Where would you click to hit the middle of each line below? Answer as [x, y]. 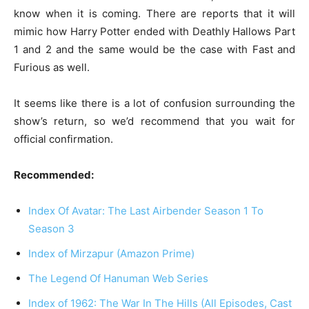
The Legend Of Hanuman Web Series [118, 279]
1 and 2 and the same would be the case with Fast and [154, 50]
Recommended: [54, 175]
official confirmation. [63, 139]
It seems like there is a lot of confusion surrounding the [154, 103]
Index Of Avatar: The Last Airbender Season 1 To [146, 211]
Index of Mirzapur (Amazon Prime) [111, 254]
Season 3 [51, 229]
